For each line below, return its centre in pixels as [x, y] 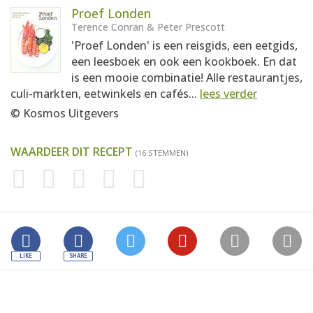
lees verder [228, 94]
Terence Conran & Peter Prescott [148, 27]
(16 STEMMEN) [162, 153]
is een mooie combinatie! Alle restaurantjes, [187, 78]
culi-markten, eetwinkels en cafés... [105, 94]
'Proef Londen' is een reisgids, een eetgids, [184, 45]
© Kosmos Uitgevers [65, 113]
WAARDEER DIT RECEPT [73, 152]
